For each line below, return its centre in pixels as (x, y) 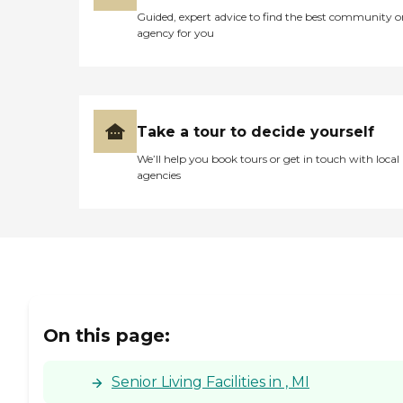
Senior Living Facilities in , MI (210, 381)
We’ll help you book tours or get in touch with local (268, 159)
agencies (159, 175)
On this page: (107, 335)
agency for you (175, 33)
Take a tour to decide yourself (255, 132)
